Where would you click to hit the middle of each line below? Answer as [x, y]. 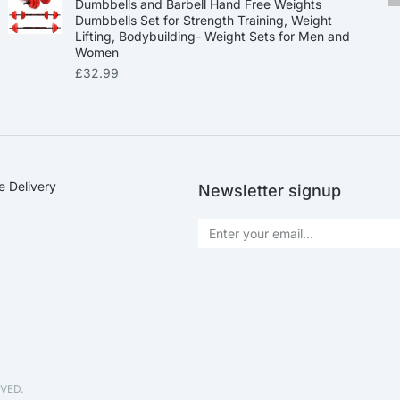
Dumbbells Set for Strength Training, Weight [203, 20]
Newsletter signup [270, 191]
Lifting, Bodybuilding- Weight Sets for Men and [212, 36]
